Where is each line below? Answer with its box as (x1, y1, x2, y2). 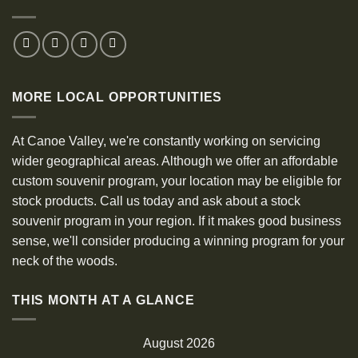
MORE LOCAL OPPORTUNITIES (12, 90, 223, 105)
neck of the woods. (12, 253, 117, 268)
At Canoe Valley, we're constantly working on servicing (12, 133, 320, 148)
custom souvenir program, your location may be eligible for (12, 173, 341, 188)
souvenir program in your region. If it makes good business (12, 213, 341, 228)
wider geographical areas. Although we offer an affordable (12, 153, 338, 168)
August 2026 (143, 336, 215, 351)
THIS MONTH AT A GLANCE (12, 292, 195, 307)
